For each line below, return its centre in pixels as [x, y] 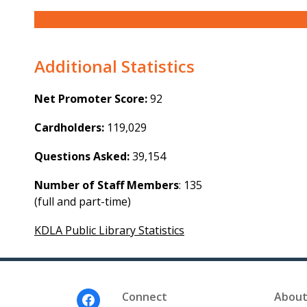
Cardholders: [69, 128]
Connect [144, 297]
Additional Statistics [114, 66]
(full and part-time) [83, 202]
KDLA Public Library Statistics [109, 231]
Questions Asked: [82, 157]
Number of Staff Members [107, 185]
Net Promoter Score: [91, 99]
